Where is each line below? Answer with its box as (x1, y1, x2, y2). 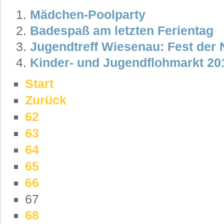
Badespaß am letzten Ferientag (30, 23, 213, 38)
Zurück (25, 93, 66, 107)
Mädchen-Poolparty (30, 7, 145, 22)
